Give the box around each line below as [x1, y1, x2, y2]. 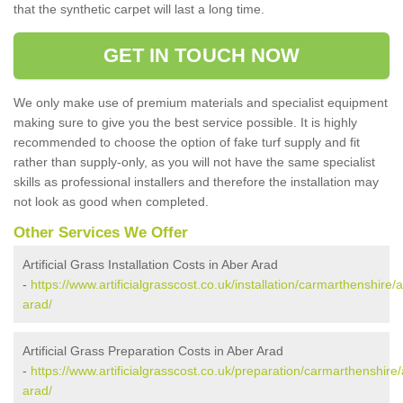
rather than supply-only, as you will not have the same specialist [13, 155, 375, 169]
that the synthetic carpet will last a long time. [13, 2, 264, 16]
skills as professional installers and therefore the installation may [13, 175, 379, 189]
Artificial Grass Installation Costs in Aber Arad [22, 257, 278, 272]
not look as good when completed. [13, 194, 209, 209]
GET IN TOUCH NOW [103, 44, 300, 67]
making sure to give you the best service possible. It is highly [13, 115, 357, 130]
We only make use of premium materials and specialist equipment [13, 95, 388, 110]
